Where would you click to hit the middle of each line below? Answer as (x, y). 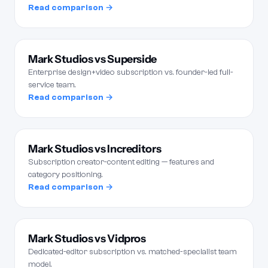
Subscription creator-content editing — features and (121, 162)
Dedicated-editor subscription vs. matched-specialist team (133, 252)
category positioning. (66, 175)
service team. (52, 85)
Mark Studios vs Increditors (95, 149)
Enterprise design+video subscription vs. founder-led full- (131, 72)
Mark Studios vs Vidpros (87, 239)
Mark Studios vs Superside (92, 59)
